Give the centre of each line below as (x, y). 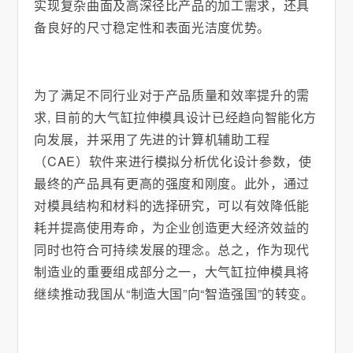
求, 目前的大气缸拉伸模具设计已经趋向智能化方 (176, 117)
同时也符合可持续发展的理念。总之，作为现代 (172, 250)
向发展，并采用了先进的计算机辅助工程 (152, 139)
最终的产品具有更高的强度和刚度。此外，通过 (172, 184)
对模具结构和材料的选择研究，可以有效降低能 (172, 206)
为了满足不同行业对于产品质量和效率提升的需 (172, 95)
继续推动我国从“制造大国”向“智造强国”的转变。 (174, 294)
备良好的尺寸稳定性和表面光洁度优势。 (152, 28)
